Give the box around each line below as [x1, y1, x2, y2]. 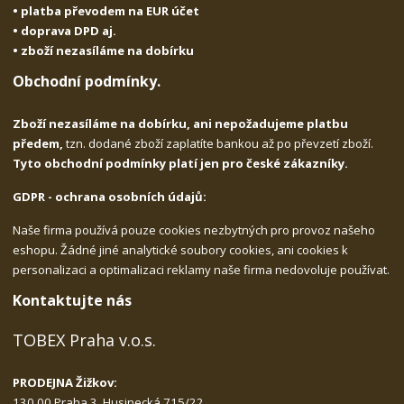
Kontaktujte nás [13, 289, 133, 310]
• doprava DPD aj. [13, 23, 117, 40]
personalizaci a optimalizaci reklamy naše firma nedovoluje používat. [13, 261, 390, 278]
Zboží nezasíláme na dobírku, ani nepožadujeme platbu [13, 115, 349, 132]
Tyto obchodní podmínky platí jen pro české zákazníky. [13, 154, 349, 171]
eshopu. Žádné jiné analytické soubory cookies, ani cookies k [13, 241, 349, 258]
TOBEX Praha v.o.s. [13, 328, 157, 351]
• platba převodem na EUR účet [13, 3, 200, 20]
